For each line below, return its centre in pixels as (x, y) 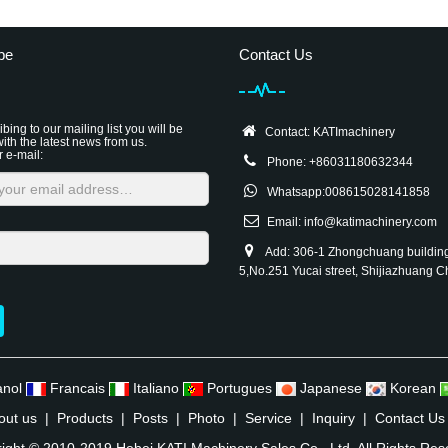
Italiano (155, 388)
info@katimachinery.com (370, 222)
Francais (77, 388)
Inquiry (333, 418)
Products (84, 418)
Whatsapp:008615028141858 (347, 192)
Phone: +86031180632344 (338, 162)
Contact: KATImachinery (327, 132)
